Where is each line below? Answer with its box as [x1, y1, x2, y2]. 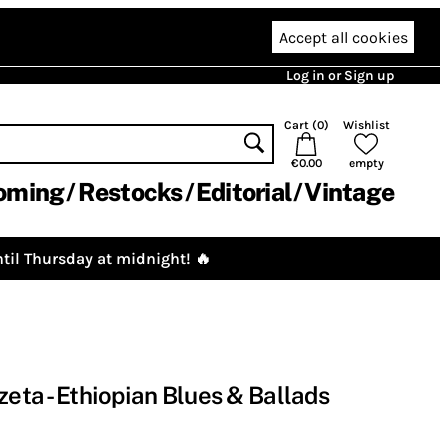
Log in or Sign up [286, 67, 394, 84]
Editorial [195, 177, 291, 207]
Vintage [304, 177, 394, 207]
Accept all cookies [278, 27, 408, 47]
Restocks [77, 177, 183, 207]
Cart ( [283, 118, 317, 132]
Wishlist [342, 118, 390, 132]
